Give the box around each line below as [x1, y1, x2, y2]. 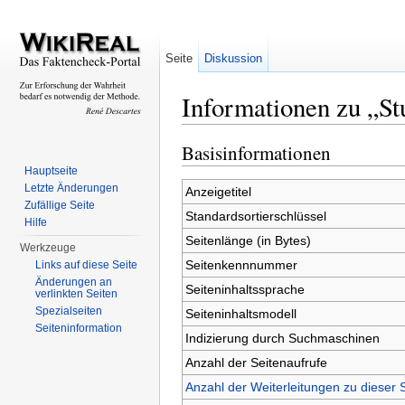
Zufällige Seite [24, 199, 96, 212]
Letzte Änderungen [24, 182, 119, 194]
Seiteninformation [35, 322, 123, 334]
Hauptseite [24, 165, 79, 177]
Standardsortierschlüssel [184, 208, 326, 223]
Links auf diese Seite [35, 259, 138, 271]
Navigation [262, 124, 323, 139]
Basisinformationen [182, 139, 331, 165]
